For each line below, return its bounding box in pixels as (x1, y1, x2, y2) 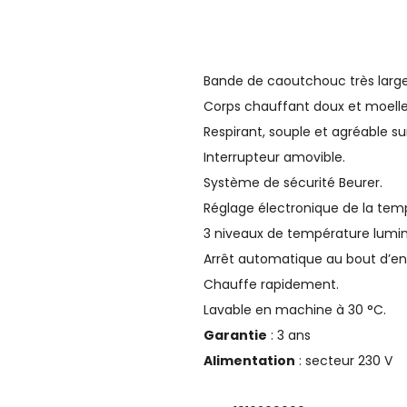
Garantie (203, 325, 267, 344)
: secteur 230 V (295, 351, 392, 370)
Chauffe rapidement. (203, 274, 339, 293)
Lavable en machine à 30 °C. (203, 300, 386, 319)
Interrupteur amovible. (203, 147, 345, 166)
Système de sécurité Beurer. (203, 173, 382, 192)
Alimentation (203, 351, 295, 370)
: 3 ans (267, 325, 311, 344)
